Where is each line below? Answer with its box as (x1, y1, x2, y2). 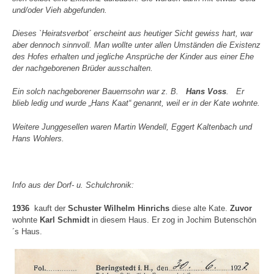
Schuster (68, 204, 104, 213)
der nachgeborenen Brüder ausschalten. (12, 64, 153, 73)
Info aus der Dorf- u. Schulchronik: (12, 180, 134, 190)
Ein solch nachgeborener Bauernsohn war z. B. (12, 87, 186, 97)
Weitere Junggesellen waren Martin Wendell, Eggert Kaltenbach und (12, 122, 252, 131)
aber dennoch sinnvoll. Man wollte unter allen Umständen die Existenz (12, 40, 261, 50)
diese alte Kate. (169, 204, 230, 213)
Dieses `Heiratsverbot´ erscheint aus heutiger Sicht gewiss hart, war (12, 29, 253, 39)
